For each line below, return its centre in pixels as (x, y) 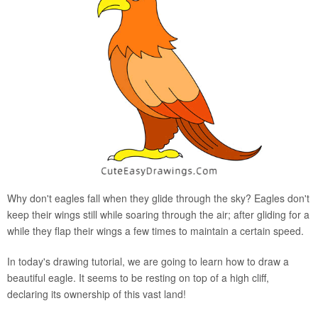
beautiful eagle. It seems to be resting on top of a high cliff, (138, 277)
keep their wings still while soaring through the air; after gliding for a (158, 214)
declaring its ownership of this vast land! (97, 294)
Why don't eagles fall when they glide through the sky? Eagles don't (158, 198)
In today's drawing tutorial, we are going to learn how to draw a (148, 261)
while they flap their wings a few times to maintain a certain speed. (155, 230)
